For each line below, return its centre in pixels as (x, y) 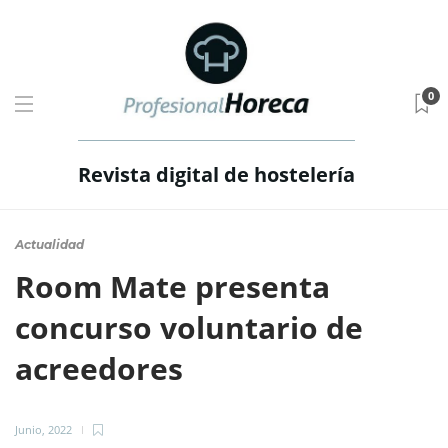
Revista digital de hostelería (216, 174)
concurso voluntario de (189, 327)
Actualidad (49, 244)
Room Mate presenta (172, 286)
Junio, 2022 (43, 429)
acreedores (103, 368)
